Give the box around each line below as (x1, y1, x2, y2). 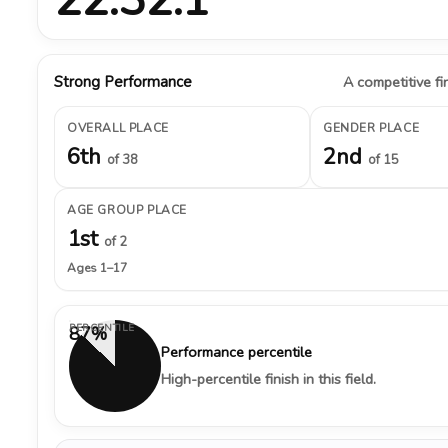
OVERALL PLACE (67, 120, 169, 136)
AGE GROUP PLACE (67, 202, 187, 218)
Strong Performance (54, 72, 192, 92)
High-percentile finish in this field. (161, 369, 376, 389)
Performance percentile (161, 342, 312, 362)
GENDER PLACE (323, 120, 420, 136)
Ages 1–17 (67, 260, 127, 276)
